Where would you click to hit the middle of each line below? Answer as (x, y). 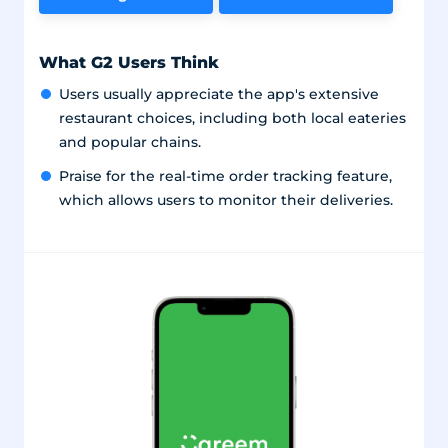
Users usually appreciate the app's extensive (218, 93)
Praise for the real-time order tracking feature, (225, 175)
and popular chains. (129, 141)
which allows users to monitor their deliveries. (225, 199)
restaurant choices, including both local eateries (232, 117)
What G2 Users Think (128, 61)
